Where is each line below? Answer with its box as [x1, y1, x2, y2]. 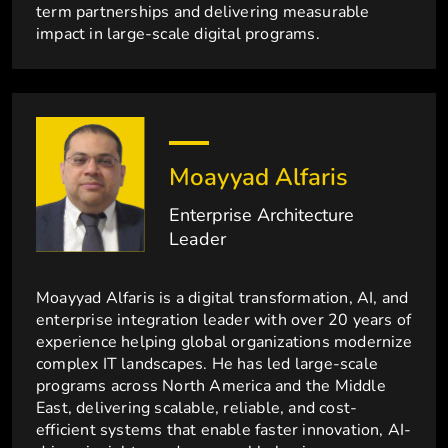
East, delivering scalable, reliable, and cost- [36, 397, 358, 420]
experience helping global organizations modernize [36, 331, 412, 354]
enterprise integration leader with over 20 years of [36, 309, 412, 332]
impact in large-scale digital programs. [36, 23, 320, 46]
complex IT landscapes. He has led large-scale [36, 353, 379, 376]
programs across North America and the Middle [36, 375, 386, 398]
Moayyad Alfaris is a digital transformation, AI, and [36, 287, 409, 310]
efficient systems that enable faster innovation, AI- [36, 419, 412, 442]
